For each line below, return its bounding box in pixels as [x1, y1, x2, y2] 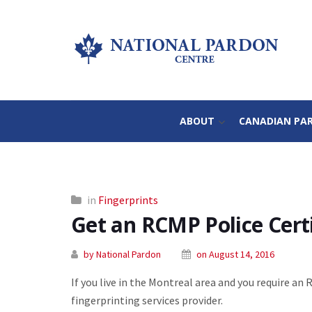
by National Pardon [84, 247, 161, 260]
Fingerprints [98, 192, 158, 207]
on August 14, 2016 [196, 247, 274, 260]
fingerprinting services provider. [71, 292, 223, 307]
